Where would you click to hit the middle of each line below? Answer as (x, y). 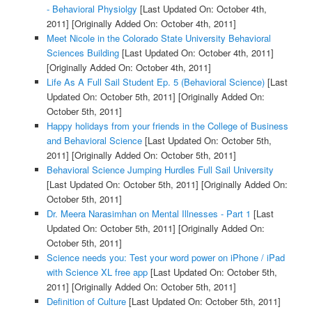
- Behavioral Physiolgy (92, 9)
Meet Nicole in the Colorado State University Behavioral (158, 38)
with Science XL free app (97, 272)
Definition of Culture (86, 302)
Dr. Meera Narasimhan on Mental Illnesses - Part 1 (148, 214)
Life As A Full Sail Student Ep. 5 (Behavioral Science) (155, 82)
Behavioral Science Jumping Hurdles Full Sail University (160, 170)
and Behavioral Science (94, 141)
